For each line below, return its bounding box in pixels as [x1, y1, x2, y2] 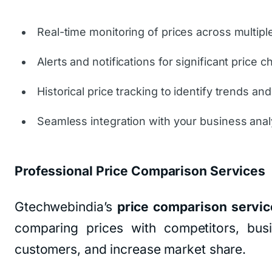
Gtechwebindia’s [15, 199, 117, 215]
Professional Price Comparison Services [15, 163, 266, 179]
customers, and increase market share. [15, 242, 246, 257]
